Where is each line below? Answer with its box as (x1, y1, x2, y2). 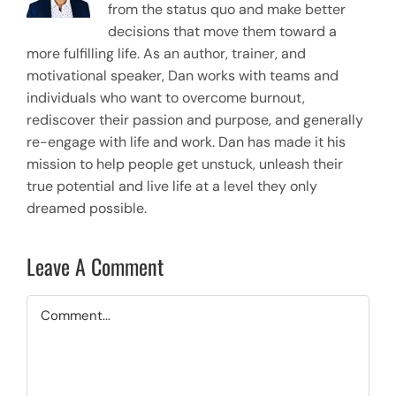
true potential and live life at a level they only (27, 176, 317, 195)
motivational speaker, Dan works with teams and (27, 65, 339, 85)
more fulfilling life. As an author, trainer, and (27, 43, 306, 63)
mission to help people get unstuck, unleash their (27, 154, 343, 173)
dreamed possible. (27, 198, 147, 217)
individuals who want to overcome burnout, (27, 88, 305, 107)
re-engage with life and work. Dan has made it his (27, 132, 346, 151)
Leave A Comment (27, 249, 164, 282)
